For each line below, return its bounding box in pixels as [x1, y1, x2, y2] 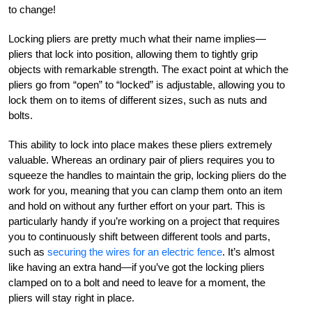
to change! [8, 3, 56, 15]
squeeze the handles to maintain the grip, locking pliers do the [8, 169, 286, 181]
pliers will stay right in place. [8, 292, 134, 304]
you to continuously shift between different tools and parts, [8, 231, 270, 242]
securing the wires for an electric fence [47, 246, 222, 258]
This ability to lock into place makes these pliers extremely [8, 139, 272, 150]
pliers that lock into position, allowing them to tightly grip [8, 48, 258, 60]
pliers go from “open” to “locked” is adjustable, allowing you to [8, 79, 285, 91]
